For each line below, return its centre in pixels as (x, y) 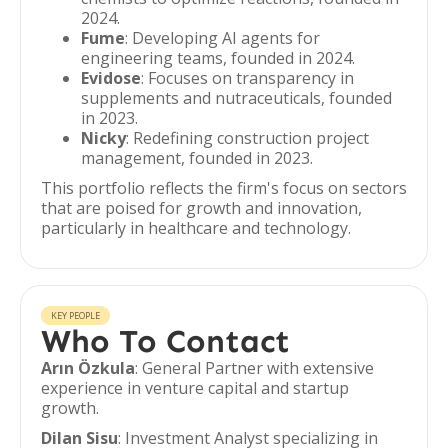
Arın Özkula (88, 368)
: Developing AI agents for (222, 38)
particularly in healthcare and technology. (196, 228)
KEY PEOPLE (75, 315)
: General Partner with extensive (254, 368)
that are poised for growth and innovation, (201, 208)
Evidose (111, 78)
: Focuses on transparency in (247, 78)
